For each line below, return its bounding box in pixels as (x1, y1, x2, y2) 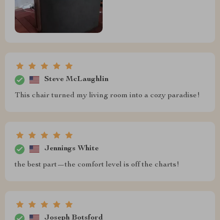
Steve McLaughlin (44, 76, 109, 84)
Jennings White (44, 145, 99, 153)
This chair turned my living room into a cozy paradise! (15, 91, 200, 100)
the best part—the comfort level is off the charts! (15, 161, 179, 169)
